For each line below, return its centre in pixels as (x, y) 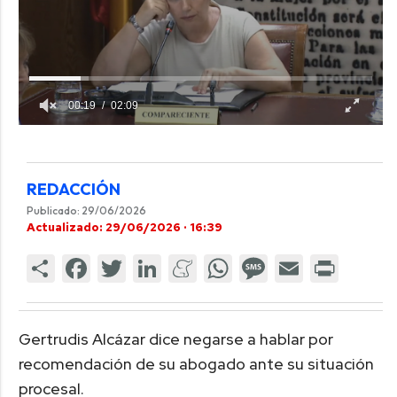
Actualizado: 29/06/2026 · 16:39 (124, 227)
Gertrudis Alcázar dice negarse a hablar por (175, 339)
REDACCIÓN (73, 189)
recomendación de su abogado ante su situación (196, 364)
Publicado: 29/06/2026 (86, 210)
